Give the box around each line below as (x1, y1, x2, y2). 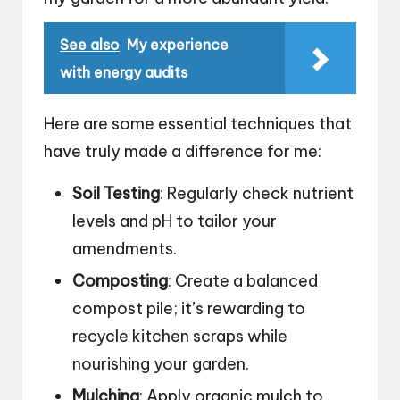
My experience (127, 35, 229, 54)
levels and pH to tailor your (72, 210, 277, 231)
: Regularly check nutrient (160, 182, 354, 204)
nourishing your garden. (72, 353, 249, 374)
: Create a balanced (168, 270, 318, 291)
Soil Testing (72, 182, 160, 204)
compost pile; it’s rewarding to (72, 297, 305, 319)
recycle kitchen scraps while (72, 325, 287, 346)
